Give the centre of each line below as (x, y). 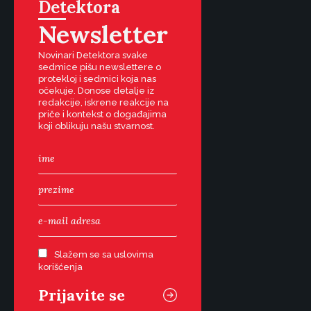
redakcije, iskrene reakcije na (103, 102)
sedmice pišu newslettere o (100, 67)
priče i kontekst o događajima (102, 114)
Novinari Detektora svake (93, 55)
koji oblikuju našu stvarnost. (96, 126)
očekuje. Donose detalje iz (96, 91)
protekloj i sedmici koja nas (97, 79)
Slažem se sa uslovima (104, 254)
